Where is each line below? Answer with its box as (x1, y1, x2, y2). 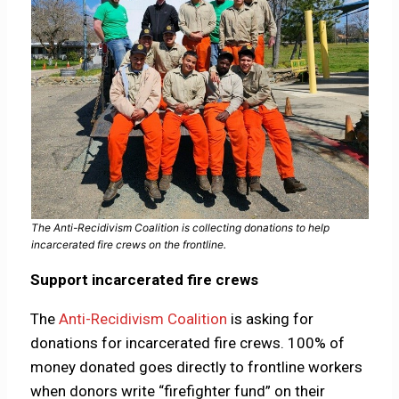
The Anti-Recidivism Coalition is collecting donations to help (30, 220, 330, 234)
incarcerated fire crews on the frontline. (30, 237, 226, 251)
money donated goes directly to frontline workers (30, 357, 363, 376)
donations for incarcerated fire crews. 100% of (30, 333, 346, 352)
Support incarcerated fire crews (30, 270, 259, 289)
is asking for (227, 309, 314, 328)
